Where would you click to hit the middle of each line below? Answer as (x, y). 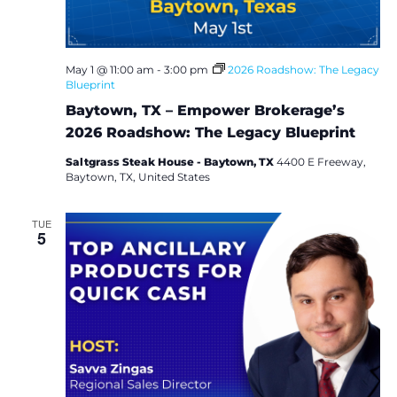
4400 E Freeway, (321, 162)
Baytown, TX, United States (137, 177)
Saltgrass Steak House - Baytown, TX (171, 162)
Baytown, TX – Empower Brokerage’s (205, 111)
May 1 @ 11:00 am (109, 70)
